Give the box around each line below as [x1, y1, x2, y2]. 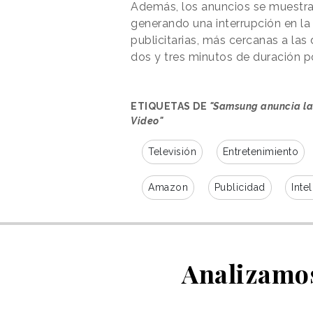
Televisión [148, 145, 196, 157]
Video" [131, 115, 163, 126]
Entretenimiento [222, 145, 298, 157]
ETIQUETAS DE [131, 100, 210, 112]
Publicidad [214, 181, 265, 193]
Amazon [148, 181, 188, 193]
